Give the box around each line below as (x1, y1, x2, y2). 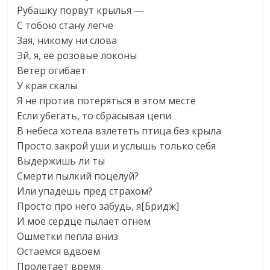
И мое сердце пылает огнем (17, 215, 151, 228)
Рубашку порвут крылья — (17, 4, 144, 17)
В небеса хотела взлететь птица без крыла (17, 124, 222, 137)
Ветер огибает (17, 64, 87, 77)
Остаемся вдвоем (17, 245, 101, 258)
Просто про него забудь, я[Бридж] (17, 199, 180, 213)
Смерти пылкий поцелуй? (17, 169, 139, 183)
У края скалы (17, 79, 78, 92)
